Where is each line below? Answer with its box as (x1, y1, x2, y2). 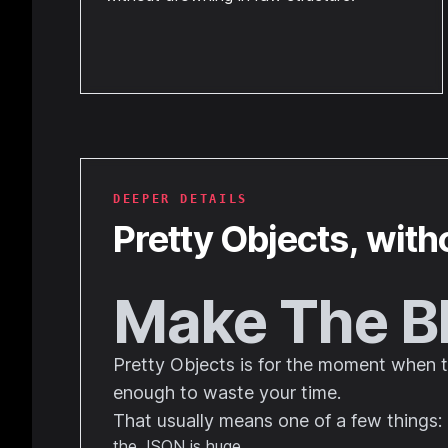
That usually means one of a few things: (113, 410, 442, 431)
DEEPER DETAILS (113, 192, 248, 206)
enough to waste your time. (113, 382, 341, 403)
